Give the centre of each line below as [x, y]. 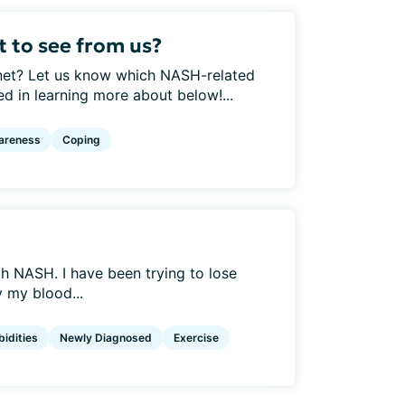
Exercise [196, 337]
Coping [81, 139]
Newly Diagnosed [106, 337]
